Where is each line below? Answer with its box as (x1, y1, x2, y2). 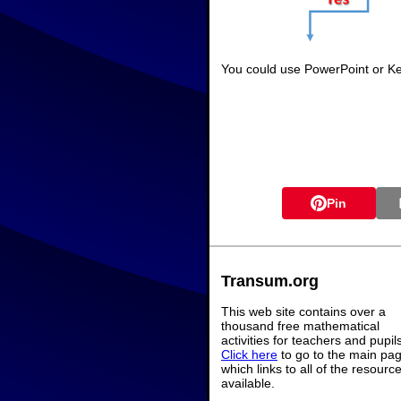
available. (221, 375, 275, 390)
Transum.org (221, 271, 319, 290)
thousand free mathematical (221, 318, 380, 333)
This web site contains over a (221, 303, 386, 319)
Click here (221, 346, 277, 362)
